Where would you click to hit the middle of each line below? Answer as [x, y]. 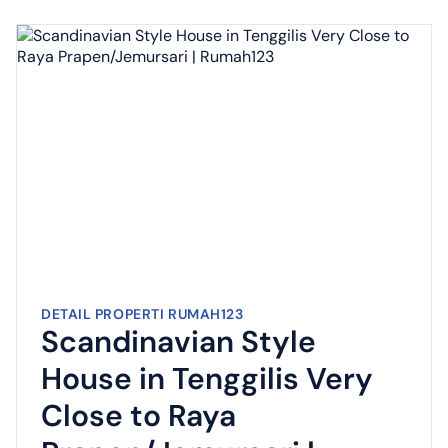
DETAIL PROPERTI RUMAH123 [142, 314]
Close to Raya [138, 415]
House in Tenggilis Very [207, 378]
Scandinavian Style [178, 341]
